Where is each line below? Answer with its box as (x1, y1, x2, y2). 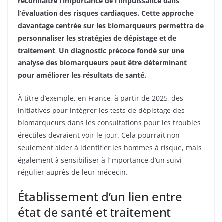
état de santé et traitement (18, 203, 171, 220)
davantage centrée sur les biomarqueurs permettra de (18, 20, 204, 30)
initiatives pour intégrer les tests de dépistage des (18, 105, 185, 115)
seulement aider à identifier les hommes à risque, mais (18, 142, 202, 152)
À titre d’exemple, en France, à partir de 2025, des (18, 93, 183, 103)
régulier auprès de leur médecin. (18, 167, 128, 177)
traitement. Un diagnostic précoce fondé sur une (18, 45, 184, 55)
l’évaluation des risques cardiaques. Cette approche (18, 8, 194, 18)
